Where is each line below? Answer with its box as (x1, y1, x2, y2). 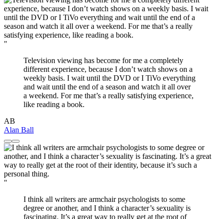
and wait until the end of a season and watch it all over (23, 82, 191, 91)
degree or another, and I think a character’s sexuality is (23, 203, 191, 212)
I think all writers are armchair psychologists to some (23, 195, 185, 203)
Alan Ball (4, 125, 34, 134)
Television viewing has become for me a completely (23, 56, 183, 65)
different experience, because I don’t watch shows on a (23, 65, 193, 73)
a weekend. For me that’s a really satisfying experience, (23, 91, 194, 100)
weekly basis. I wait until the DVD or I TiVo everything (23, 73, 196, 82)
